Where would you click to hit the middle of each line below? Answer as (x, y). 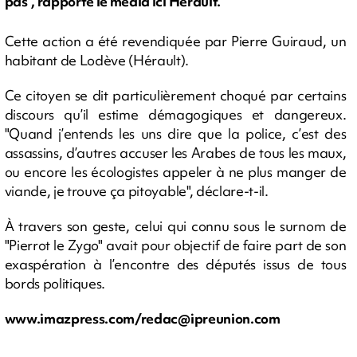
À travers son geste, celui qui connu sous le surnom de (175, 226)
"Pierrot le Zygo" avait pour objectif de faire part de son (175, 245)
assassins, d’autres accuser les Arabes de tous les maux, (175, 152)
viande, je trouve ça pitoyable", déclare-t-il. (136, 190)
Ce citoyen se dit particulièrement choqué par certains (175, 95)
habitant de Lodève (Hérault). (96, 60)
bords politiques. (55, 283)
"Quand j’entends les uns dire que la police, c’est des (175, 133)
